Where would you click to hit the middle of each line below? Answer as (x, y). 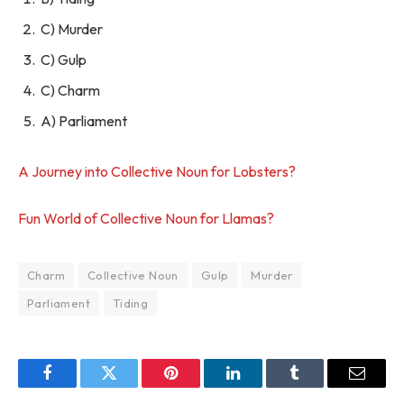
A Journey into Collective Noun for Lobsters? (157, 172)
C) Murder (72, 29)
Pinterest (198, 386)
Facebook (77, 386)
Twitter (131, 386)
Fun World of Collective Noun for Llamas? (146, 218)
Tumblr (317, 386)
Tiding (130, 303)
